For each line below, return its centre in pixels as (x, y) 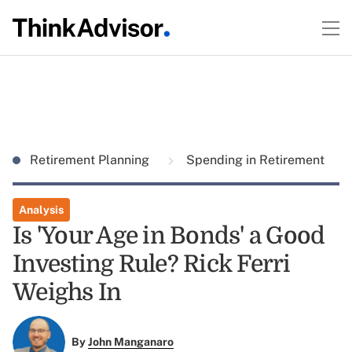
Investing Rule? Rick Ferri (152, 264)
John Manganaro (130, 342)
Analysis (41, 210)
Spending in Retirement (254, 160)
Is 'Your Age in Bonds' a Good (169, 236)
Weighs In (67, 292)
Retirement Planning (91, 160)
